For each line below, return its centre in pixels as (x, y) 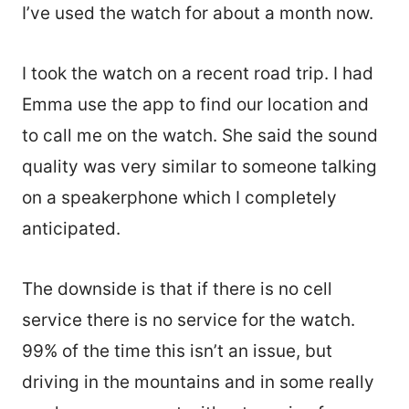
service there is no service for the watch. (189, 320)
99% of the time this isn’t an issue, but (177, 351)
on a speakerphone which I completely (179, 197)
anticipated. (71, 228)
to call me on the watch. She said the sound (200, 135)
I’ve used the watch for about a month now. (200, 13)
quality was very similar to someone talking (199, 166)
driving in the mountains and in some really (198, 382)
